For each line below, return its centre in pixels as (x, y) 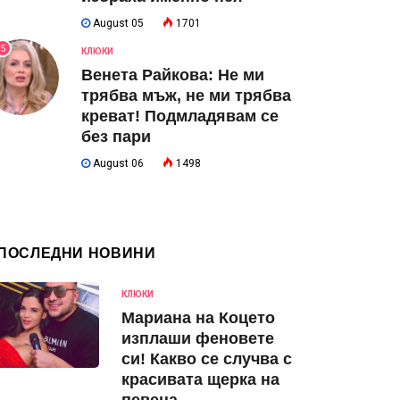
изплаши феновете (198, 338)
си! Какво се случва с (207, 359)
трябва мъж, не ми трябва (186, 96)
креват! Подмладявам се (180, 116)
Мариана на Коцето (198, 318)
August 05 (117, 23)
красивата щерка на (200, 379)
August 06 (117, 163)
